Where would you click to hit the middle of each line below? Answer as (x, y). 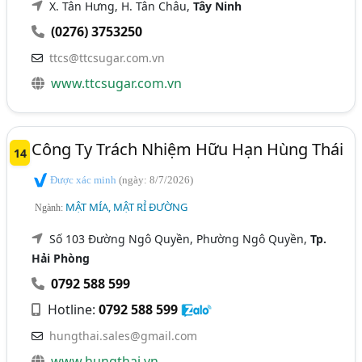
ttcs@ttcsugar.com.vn (107, 58)
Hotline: (72, 309)
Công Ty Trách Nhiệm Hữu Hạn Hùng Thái (188, 149)
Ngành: (51, 207)
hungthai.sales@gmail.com (124, 335)
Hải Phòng (61, 258)
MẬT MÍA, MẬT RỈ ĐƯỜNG (127, 206)
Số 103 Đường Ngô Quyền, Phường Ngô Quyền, (180, 238)
